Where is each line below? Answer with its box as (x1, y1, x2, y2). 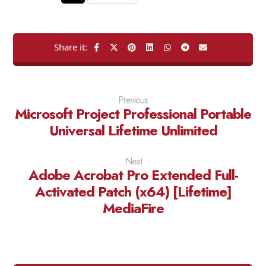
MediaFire (102, 198, 164, 218)
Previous (118, 93, 148, 107)
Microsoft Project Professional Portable (15, 103, 251, 124)
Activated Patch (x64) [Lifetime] (34, 181, 232, 202)
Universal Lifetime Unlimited (49, 120, 217, 141)
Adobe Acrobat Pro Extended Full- (28, 164, 238, 185)
